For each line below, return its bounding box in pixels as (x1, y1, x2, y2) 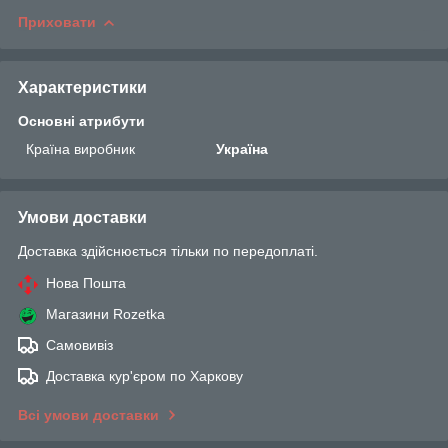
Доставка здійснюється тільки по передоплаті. (18, 242, 318, 259)
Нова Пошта (46, 274, 126, 291)
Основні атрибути (18, 112, 145, 129)
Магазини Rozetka (46, 305, 165, 322)
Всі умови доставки (18, 406, 159, 423)
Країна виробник (26, 140, 135, 157)
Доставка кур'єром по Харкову (46, 367, 243, 384)
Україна (216, 140, 269, 157)
